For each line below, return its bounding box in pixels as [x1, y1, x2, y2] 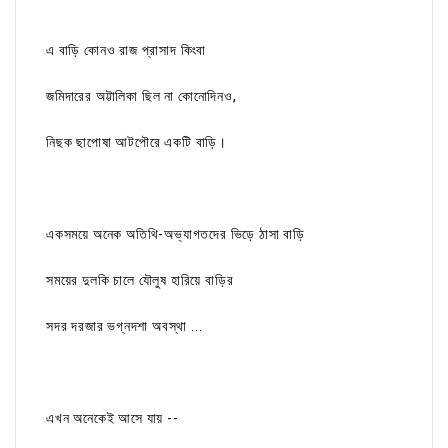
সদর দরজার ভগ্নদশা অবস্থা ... [46, 318, 203, 335]
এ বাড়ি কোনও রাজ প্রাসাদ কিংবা [46, 42, 211, 59]
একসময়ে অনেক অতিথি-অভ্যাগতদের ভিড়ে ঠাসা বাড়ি [46, 226, 306, 243]
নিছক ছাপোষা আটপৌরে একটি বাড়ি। [46, 134, 227, 151]
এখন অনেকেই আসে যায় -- [46, 410, 179, 427]
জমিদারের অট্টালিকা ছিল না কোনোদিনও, [46, 88, 241, 105]
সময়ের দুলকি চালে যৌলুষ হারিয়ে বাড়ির [46, 272, 238, 289]
